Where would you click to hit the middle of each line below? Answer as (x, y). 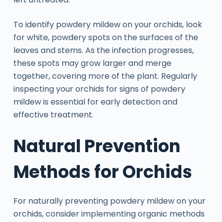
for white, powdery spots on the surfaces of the (106, 37)
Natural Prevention (97, 146)
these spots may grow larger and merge (92, 63)
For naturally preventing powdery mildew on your (109, 201)
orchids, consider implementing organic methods (109, 214)
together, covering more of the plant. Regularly (105, 76)
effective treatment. (53, 114)
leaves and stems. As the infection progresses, (103, 50)
